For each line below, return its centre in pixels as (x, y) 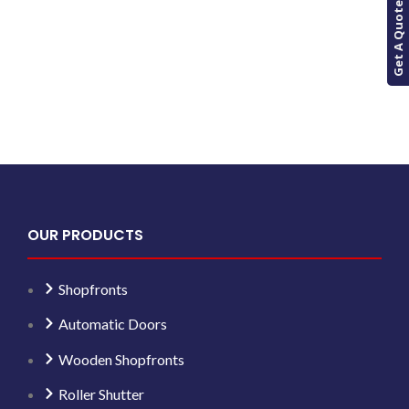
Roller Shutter (102, 394)
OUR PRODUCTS (86, 235)
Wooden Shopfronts (122, 359)
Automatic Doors (113, 324)
